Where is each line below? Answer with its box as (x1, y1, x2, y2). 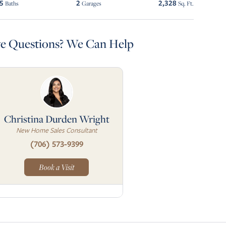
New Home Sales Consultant (16, 125, 97, 135)
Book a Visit (38, 161, 75, 173)
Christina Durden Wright (4, 111, 109, 126)
